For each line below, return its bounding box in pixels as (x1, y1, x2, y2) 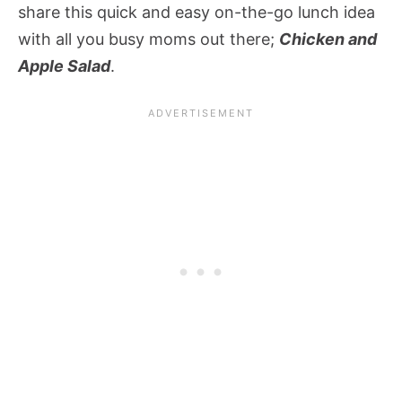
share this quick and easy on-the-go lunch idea (18, 3, 375, 22)
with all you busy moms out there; (18, 30, 279, 49)
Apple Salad (18, 57, 110, 76)
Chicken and (279, 30, 377, 49)
